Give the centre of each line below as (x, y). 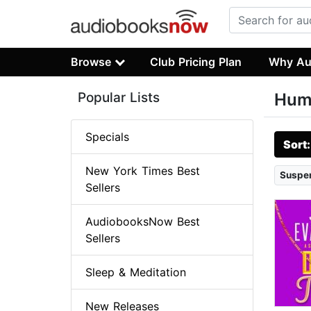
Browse (91, 61)
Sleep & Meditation (136, 272)
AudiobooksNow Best (143, 222)
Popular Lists (119, 98)
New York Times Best (143, 171)
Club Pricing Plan (196, 61)
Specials (107, 137)
